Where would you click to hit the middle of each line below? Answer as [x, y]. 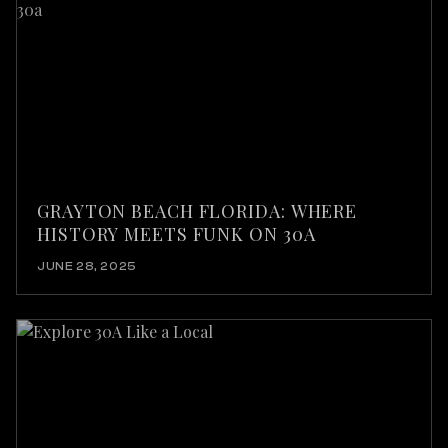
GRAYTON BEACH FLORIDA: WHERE [197, 211]
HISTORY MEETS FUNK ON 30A [176, 234]
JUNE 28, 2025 [87, 266]
